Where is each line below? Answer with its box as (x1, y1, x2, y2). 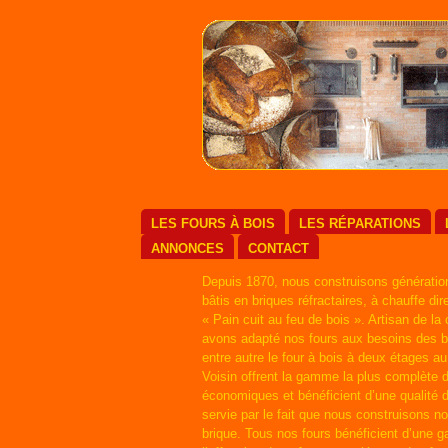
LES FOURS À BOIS (150, 216, 275, 231)
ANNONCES (150, 241, 224, 256)
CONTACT (247, 241, 309, 256)
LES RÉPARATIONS (298, 216, 421, 231)
